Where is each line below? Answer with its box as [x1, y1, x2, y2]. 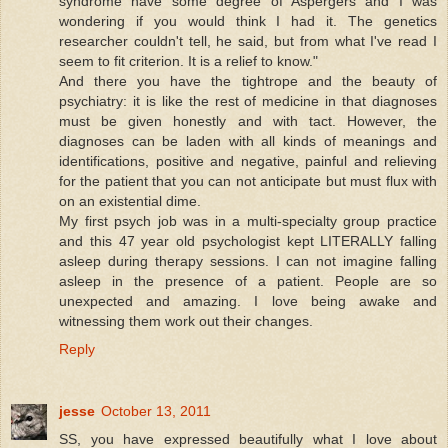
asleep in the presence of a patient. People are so [59, 272, 437, 289]
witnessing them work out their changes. [59, 312, 313, 329]
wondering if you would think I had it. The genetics [59, 12, 437, 29]
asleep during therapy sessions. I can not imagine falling [59, 252, 437, 269]
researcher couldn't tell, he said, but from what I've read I [59, 32, 437, 49]
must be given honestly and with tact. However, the [59, 112, 437, 129]
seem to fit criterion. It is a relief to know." [59, 52, 318, 69]
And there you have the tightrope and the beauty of [59, 72, 437, 89]
